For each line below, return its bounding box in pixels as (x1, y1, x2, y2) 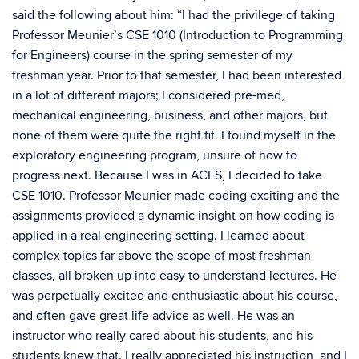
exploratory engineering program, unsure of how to (12, 147, 297, 163)
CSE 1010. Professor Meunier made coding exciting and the (12, 188, 340, 204)
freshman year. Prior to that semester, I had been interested (12, 67, 341, 83)
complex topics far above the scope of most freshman (12, 248, 311, 264)
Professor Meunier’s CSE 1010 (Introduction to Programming (12, 27, 343, 43)
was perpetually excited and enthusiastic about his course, (12, 288, 337, 304)
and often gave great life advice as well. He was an (12, 308, 295, 324)
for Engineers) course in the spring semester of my (12, 47, 292, 63)
